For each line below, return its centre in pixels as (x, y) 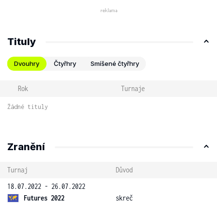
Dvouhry (27, 63)
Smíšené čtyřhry (115, 63)
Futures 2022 (44, 198)
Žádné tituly (28, 107)
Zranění (26, 147)
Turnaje (133, 88)
